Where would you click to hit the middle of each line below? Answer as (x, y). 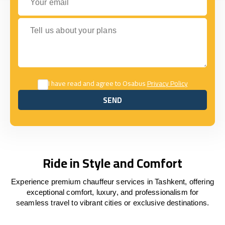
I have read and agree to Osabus (97, 83)
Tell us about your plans (60, 22)
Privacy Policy (167, 83)
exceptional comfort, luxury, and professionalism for (113, 192)
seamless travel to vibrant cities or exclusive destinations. (113, 203)
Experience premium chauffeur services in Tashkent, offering (113, 182)
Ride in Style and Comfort (113, 163)
